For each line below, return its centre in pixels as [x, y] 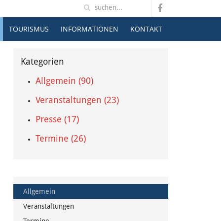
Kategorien [42, 61]
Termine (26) [60, 138]
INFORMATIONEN [90, 29]
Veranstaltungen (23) [77, 100]
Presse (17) [57, 119]
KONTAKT [146, 29]
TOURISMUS [29, 29]
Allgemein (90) [64, 81]
